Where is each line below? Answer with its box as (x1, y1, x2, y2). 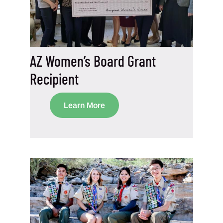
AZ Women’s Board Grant (30, 52, 156, 70)
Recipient (30, 70, 79, 88)
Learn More (64, 101, 105, 110)
